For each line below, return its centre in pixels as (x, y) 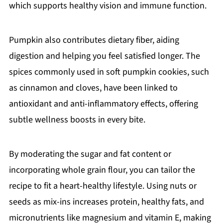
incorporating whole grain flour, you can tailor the (102, 170)
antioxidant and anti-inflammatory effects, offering (103, 104)
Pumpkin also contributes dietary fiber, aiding (94, 40)
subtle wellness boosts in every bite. (77, 120)
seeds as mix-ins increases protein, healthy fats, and (106, 202)
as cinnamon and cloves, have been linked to (93, 88)
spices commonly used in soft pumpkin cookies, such (109, 72)
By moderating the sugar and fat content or (90, 154)
